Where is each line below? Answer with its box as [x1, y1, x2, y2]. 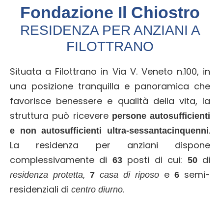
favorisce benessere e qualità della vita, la [10, 94, 210, 107]
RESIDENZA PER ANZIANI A [20, 22, 200, 38]
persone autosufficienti [111, 110, 210, 121]
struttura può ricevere [10, 109, 112, 122]
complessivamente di [10, 153, 112, 166]
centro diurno [71, 184, 123, 194]
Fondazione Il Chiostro [20, 2, 200, 22]
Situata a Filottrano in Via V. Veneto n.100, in [10, 65, 210, 78]
